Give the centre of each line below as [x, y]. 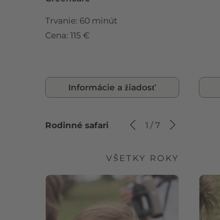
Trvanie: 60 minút [81, 20]
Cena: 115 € [68, 35]
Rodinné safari [77, 125]
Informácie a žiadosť [112, 87]
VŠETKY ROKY [143, 158]
